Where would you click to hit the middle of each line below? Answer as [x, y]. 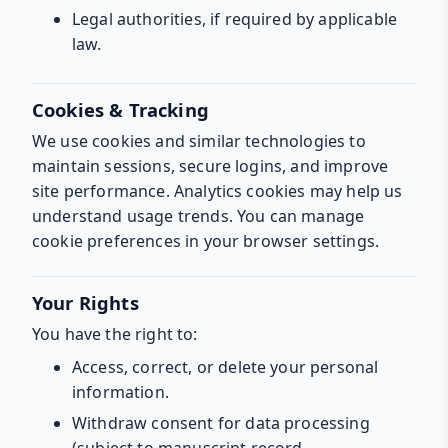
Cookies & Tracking [120, 109]
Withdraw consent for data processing [221, 422]
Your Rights [85, 302]
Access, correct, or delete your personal [225, 366]
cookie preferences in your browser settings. [206, 240]
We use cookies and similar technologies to [199, 140]
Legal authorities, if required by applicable [235, 18]
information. [120, 391]
